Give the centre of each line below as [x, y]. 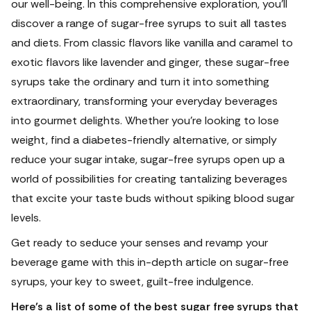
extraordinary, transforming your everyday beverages [144, 101]
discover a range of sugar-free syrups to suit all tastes [149, 23]
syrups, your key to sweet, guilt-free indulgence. [132, 281]
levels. [26, 218]
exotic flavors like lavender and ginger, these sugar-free [150, 62]
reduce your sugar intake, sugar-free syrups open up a [148, 159]
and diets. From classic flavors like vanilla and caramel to [152, 43]
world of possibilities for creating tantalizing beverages [149, 179]
